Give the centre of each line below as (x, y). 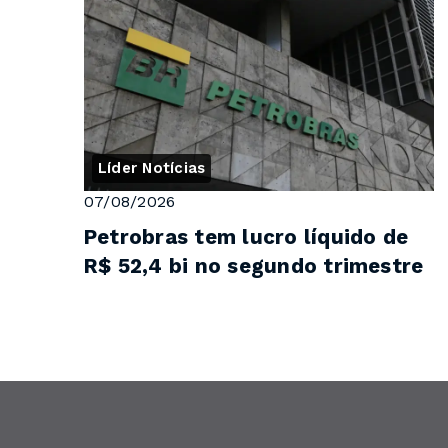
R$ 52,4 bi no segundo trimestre (254, 266)
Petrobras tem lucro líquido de (246, 237)
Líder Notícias (152, 168)
